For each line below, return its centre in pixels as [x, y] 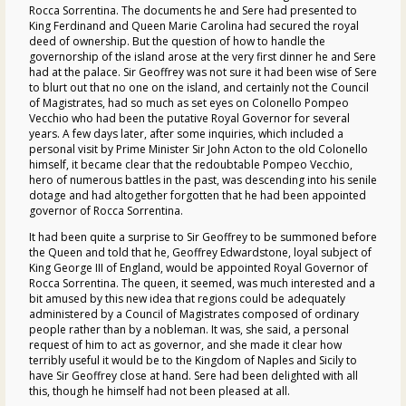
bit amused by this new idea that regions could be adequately [187, 298]
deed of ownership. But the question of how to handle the [177, 41]
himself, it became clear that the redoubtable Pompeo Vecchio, [191, 164]
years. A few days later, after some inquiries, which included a [186, 133]
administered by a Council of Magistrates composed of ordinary [194, 314]
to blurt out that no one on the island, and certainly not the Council [199, 87]
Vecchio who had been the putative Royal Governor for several [189, 118]
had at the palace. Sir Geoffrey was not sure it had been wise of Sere [203, 72]
